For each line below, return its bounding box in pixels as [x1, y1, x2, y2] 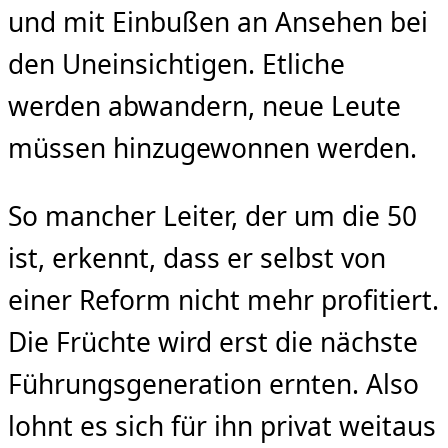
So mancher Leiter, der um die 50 [8, 198, 417, 235]
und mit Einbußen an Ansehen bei [8, 4, 428, 41]
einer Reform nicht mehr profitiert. [8, 282, 439, 319]
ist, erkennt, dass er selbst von [8, 240, 386, 277]
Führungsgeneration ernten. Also [8, 366, 419, 403]
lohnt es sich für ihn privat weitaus [8, 408, 436, 445]
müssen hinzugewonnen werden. [8, 130, 417, 167]
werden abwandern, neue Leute [8, 88, 401, 125]
